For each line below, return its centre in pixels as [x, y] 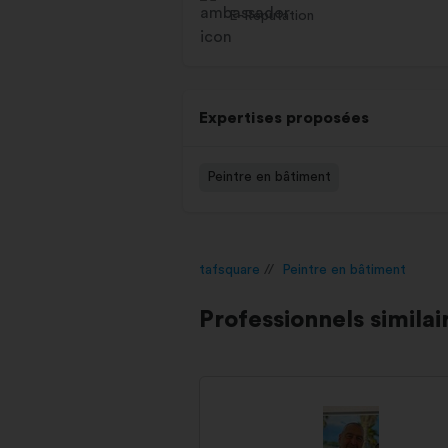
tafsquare [229, 270]
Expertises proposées [284, 118]
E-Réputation [271, 16]
